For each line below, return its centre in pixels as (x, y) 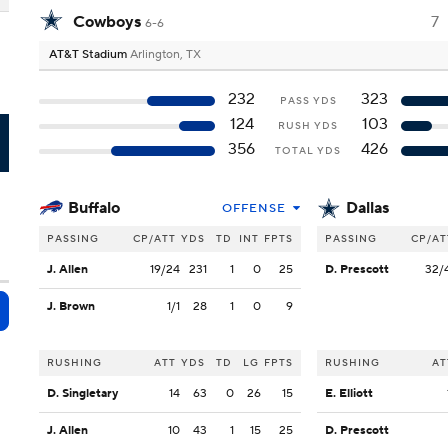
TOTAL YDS (308, 150)
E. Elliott (349, 393)
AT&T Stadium (89, 54)
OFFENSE (254, 208)
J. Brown (71, 306)
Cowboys (107, 22)
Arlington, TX (165, 54)
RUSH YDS (308, 125)
